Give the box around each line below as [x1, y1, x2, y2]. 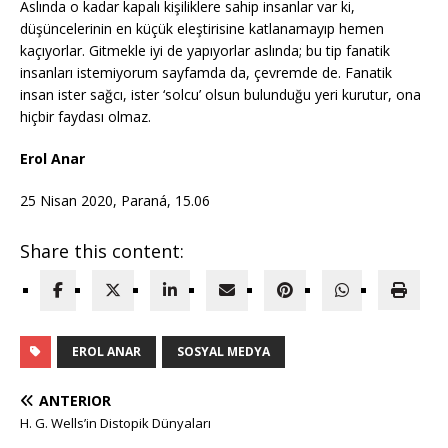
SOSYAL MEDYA [177, 343, 270, 360]
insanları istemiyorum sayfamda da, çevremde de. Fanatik [20, 63, 392, 82]
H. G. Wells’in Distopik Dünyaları [20, 414, 211, 432]
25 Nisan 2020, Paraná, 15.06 [20, 191, 210, 210]
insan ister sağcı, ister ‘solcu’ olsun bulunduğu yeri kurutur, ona [20, 85, 421, 104]
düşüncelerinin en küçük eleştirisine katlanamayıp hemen [20, 19, 384, 38]
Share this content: [20, 239, 184, 263]
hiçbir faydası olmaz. [20, 107, 151, 126]
